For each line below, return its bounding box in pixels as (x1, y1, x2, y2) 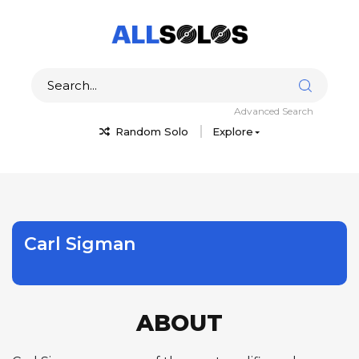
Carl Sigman (24, 232, 135, 255)
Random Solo (111, 124, 188, 138)
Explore (212, 124, 253, 138)
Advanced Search (234, 104, 313, 117)
